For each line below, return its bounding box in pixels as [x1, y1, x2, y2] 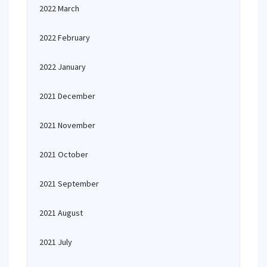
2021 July [39, 237, 72, 247]
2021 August [39, 207, 83, 218]
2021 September [39, 178, 99, 189]
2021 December [39, 91, 95, 101]
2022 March [39, 3, 79, 14]
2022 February [39, 32, 90, 43]
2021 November [39, 120, 95, 131]
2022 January [39, 61, 86, 72]
